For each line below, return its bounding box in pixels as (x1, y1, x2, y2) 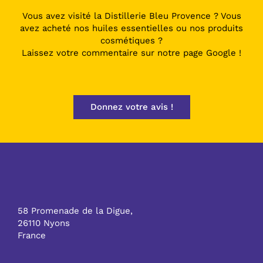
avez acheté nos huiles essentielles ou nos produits (20, 22, 243, 33)
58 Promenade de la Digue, (18, 205, 133, 216)
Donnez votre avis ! (90, 101, 173, 112)
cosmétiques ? (100, 35, 163, 46)
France (18, 230, 46, 241)
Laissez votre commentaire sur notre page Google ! (22, 47, 241, 58)
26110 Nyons (18, 217, 70, 228)
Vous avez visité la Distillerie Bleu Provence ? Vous (22, 10, 241, 21)
